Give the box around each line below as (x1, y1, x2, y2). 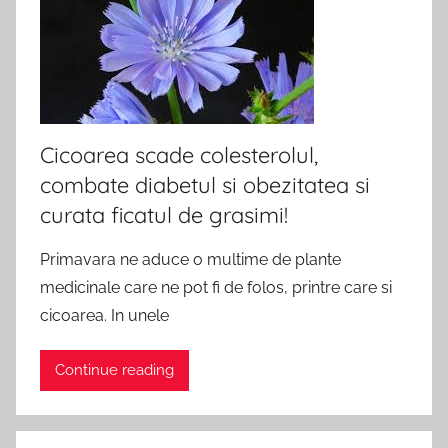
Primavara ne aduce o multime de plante (40, 249, 341, 269)
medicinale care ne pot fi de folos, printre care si (40, 277, 392, 297)
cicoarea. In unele (40, 305, 169, 325)
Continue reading (55, 361, 174, 380)
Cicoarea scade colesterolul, (40, 140, 318, 169)
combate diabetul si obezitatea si (40, 170, 370, 199)
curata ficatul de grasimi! (40, 200, 288, 229)
